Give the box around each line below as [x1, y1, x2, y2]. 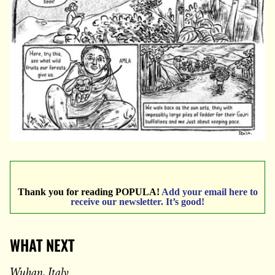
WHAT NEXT [10, 240, 74, 255]
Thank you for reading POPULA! [17, 187, 161, 198]
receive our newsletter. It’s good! [71, 196, 204, 207]
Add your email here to [161, 187, 258, 198]
